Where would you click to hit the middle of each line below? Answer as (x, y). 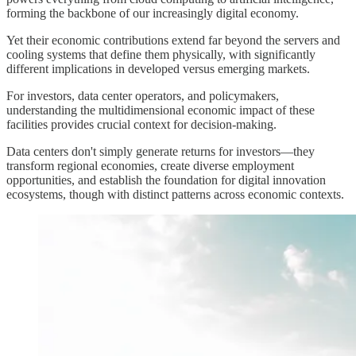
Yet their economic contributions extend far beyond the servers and (173, 41)
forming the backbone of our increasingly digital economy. (153, 14)
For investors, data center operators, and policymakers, (143, 96)
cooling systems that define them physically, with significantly (161, 55)
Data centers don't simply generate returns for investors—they (161, 152)
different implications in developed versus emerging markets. (158, 69)
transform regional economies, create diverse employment (150, 166)
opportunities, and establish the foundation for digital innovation (166, 180)
